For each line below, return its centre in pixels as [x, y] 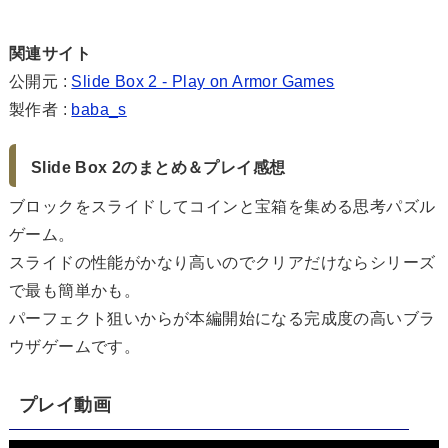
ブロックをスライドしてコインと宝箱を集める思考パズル [222, 206]
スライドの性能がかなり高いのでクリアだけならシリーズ [222, 262]
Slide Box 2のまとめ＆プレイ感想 [158, 167]
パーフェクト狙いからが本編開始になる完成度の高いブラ [222, 318]
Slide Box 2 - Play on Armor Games [203, 81]
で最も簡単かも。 [75, 290]
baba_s [99, 109]
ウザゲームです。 [75, 346]
